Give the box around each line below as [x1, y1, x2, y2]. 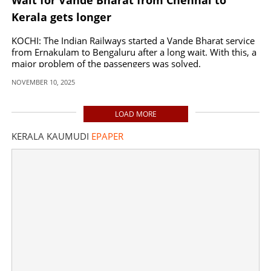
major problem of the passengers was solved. [11, 57, 201, 70]
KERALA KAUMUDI [11, 129, 91, 142]
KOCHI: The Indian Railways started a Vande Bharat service [11, 34, 255, 47]
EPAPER [91, 129, 123, 142]
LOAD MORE [114, 108, 157, 119]
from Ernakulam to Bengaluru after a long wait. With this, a [11, 45, 256, 58]
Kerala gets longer [11, 9, 111, 24]
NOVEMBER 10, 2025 [11, 77, 75, 87]
